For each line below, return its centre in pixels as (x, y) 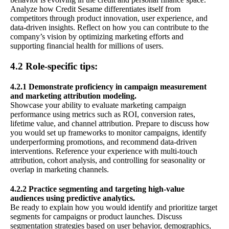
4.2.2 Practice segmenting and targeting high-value (97, 189)
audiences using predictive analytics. (73, 198)
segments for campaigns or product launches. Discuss (96, 216)
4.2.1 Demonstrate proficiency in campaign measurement (108, 86)
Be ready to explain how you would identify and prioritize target (114, 207)
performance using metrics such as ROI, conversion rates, (103, 114)
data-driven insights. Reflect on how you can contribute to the (109, 27)
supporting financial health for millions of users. (87, 45)
